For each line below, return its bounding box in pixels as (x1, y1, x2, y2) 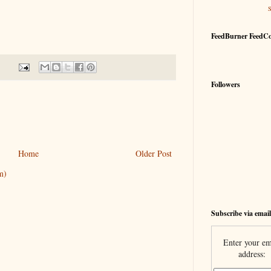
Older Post (135, 148, 172, 160)
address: (238, 248, 266, 260)
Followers (211, 79, 240, 90)
